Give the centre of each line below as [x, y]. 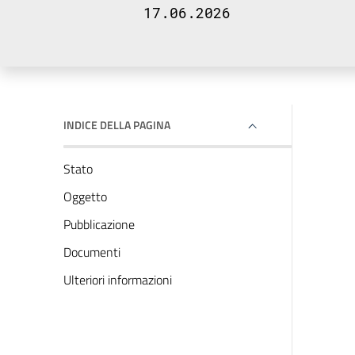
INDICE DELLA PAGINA [117, 125]
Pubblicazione [99, 224]
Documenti [92, 252]
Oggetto [85, 197]
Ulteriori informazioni [118, 280]
